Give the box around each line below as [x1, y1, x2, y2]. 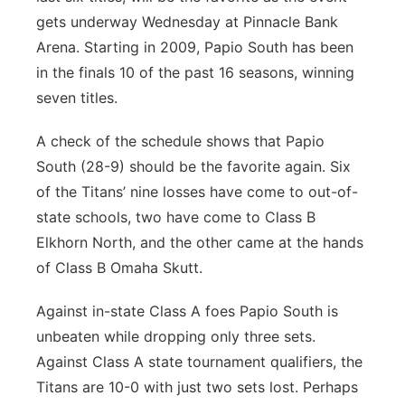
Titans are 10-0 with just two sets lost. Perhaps [36, 378, 358, 396]
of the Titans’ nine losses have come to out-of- [36, 183, 358, 201]
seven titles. [36, 89, 118, 107]
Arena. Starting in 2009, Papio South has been [36, 38, 353, 56]
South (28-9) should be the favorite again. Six [36, 157, 351, 175]
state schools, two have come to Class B [36, 208, 316, 226]
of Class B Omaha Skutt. [36, 259, 202, 277]
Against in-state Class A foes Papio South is [36, 302, 338, 320]
